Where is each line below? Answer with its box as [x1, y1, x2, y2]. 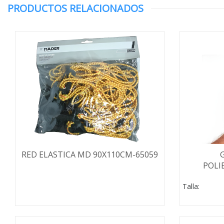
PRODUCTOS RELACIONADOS [7, 1, 143, 15]
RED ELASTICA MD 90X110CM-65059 [21, 149, 158, 160]
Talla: [182, 181, 199, 191]
